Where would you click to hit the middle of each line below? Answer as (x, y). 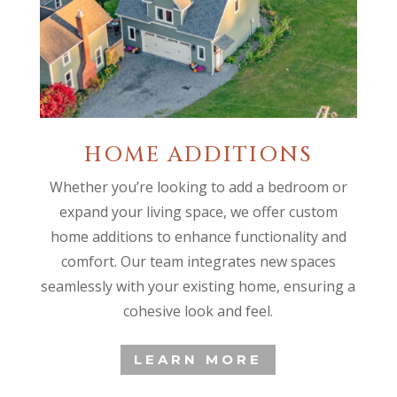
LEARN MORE (198, 360)
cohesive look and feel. (198, 311)
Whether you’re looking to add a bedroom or (198, 187)
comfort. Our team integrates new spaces (198, 261)
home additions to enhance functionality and (198, 236)
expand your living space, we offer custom (198, 211)
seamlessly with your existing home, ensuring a (198, 286)
